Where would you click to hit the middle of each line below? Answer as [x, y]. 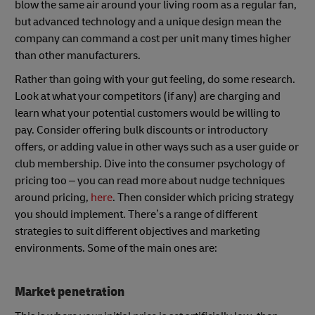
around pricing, [53, 197]
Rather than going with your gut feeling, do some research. [155, 79]
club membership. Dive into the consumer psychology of [150, 163]
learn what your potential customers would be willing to [148, 113]
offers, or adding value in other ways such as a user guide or [157, 147]
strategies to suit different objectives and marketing [137, 231]
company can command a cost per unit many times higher [153, 38]
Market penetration [70, 291]
